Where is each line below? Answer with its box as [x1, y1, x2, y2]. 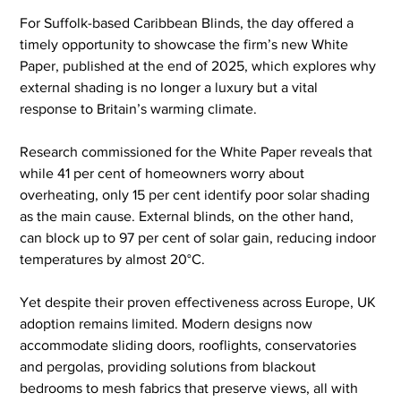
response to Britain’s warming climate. [20, 100, 258, 116]
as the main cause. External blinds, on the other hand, [20, 208, 358, 224]
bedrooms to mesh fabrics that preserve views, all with [20, 380, 363, 396]
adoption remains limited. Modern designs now [20, 315, 317, 331]
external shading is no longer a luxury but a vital [20, 79, 322, 95]
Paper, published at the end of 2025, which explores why [20, 57, 380, 73]
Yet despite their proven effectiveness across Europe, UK [20, 294, 380, 310]
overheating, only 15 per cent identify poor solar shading [20, 186, 374, 202]
